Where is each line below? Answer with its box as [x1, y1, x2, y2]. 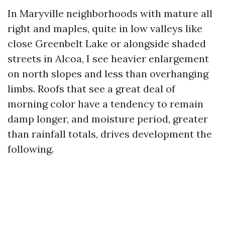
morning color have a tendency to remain [8, 97, 203, 110]
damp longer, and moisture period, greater [8, 113, 208, 125]
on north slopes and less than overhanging [8, 67, 208, 80]
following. [8, 143, 54, 155]
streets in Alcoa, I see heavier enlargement [8, 52, 209, 65]
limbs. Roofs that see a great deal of [8, 82, 175, 95]
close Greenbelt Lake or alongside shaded [8, 37, 206, 50]
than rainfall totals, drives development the [8, 128, 212, 140]
